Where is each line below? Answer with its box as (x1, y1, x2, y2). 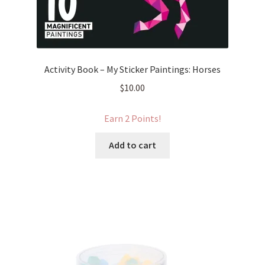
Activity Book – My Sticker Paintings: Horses (44, 63, 221, 75)
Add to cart (109, 139, 156, 151)
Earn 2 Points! (104, 112, 161, 124)
